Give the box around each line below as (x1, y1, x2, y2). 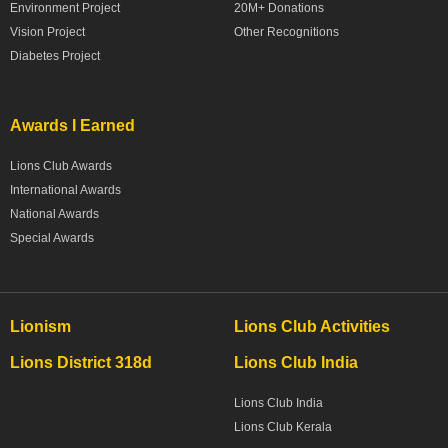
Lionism (10, 317, 71, 335)
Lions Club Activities (234, 317, 390, 335)
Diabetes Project (10, 48, 100, 63)
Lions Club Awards (10, 158, 112, 173)
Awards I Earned (10, 116, 135, 134)
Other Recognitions (234, 24, 339, 39)
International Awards (10, 182, 121, 197)
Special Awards (10, 230, 94, 245)
